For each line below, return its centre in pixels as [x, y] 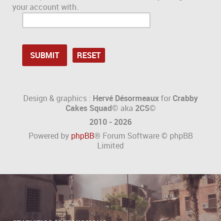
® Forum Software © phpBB [143, 136]
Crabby [185, 98]
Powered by [50, 136]
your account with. [45, 7]
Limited [110, 146]
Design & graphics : [58, 98]
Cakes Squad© [92, 108]
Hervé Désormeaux [126, 98]
